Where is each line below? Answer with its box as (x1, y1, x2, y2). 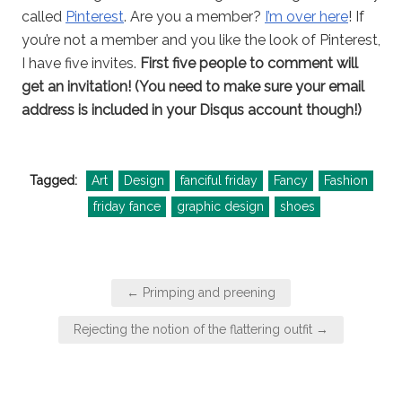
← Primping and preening (127, 285, 275, 301)
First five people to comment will (140, 55, 358, 73)
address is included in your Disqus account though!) (22, 101, 362, 119)
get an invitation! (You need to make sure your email (22, 78, 364, 96)
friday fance (92, 199, 161, 214)
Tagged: (29, 173, 81, 188)
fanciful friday (179, 173, 258, 188)
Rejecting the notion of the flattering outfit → (74, 322, 328, 337)
